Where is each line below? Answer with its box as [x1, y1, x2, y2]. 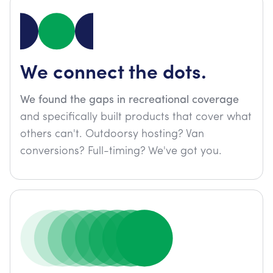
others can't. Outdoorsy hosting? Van [20, 129, 204, 140]
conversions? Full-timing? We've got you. [20, 146, 222, 157]
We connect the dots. [20, 57, 207, 85]
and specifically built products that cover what [20, 112, 252, 123]
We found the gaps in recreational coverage [20, 94, 239, 106]
